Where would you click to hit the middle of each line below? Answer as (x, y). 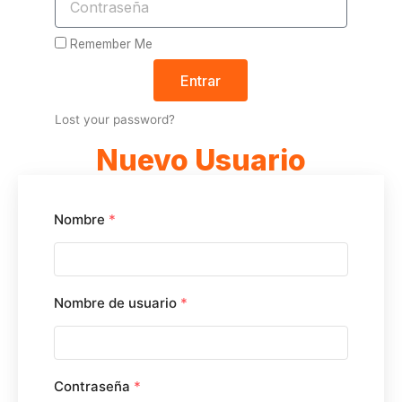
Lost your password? (114, 120)
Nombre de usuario (117, 303)
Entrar (201, 80)
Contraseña (94, 387)
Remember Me (109, 44)
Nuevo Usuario (201, 161)
